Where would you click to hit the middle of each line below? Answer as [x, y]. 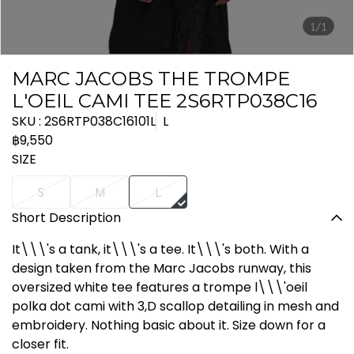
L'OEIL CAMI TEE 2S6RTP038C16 [164, 101]
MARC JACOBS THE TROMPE [151, 79]
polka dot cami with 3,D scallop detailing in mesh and [175, 306]
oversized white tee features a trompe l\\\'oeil [160, 287]
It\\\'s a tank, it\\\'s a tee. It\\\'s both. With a [160, 249]
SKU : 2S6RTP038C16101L [84, 121]
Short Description [66, 218]
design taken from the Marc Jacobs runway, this [162, 268]
